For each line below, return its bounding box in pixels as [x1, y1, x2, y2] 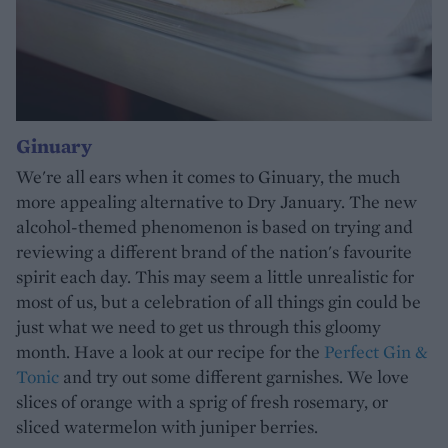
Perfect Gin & [324, 340, 428, 363]
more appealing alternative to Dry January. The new [16, 190, 417, 213]
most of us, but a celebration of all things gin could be [16, 290, 421, 313]
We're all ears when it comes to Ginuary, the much [16, 165, 400, 188]
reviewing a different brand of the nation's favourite [16, 240, 412, 263]
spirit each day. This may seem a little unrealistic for [16, 265, 414, 288]
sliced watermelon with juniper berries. [16, 415, 318, 438]
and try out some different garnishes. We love [59, 365, 409, 388]
